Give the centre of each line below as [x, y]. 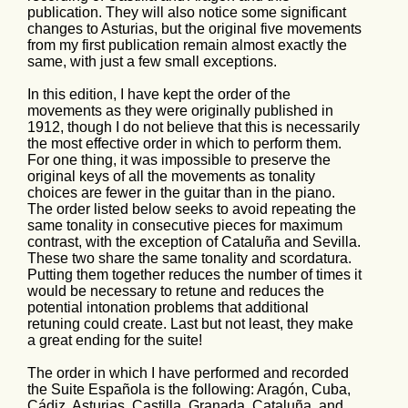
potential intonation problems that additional [168, 308]
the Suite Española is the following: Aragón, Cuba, [189, 390]
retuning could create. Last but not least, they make [190, 324]
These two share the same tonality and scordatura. [189, 259]
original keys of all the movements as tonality [171, 177]
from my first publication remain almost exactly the [187, 46]
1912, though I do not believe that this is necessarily [194, 127]
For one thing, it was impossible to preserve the [179, 160]
